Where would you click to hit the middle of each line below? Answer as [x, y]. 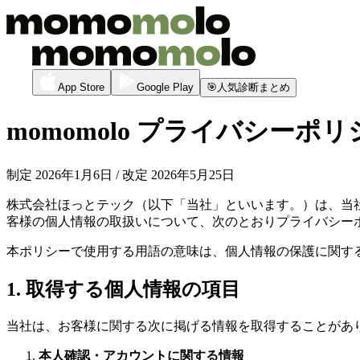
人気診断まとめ [254, 87]
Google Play [165, 87]
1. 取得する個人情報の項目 [123, 289]
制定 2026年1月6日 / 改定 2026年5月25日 [121, 174]
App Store [81, 87]
